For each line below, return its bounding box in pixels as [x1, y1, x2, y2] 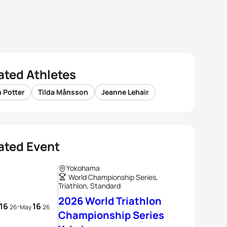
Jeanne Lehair [101, 87, 149, 97]
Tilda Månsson [38, 87, 88, 97]
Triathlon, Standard [58, 181, 121, 191]
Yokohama [66, 163, 100, 173]
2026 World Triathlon [58, 194, 162, 208]
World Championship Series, [68, 172, 158, 182]
